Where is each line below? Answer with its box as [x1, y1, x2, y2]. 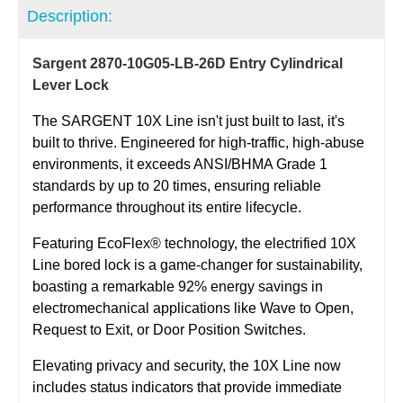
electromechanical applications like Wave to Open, [32, 300, 354, 316]
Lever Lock [32, 76, 109, 93]
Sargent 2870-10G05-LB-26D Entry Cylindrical [32, 55, 343, 71]
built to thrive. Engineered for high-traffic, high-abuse [32, 134, 364, 150]
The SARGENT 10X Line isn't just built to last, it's [32, 112, 345, 129]
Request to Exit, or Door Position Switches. [32, 321, 306, 337]
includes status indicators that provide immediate [32, 379, 342, 395]
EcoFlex [97, 235, 150, 251]
